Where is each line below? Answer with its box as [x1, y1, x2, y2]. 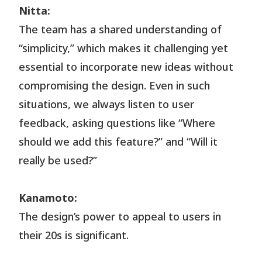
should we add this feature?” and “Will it [19, 134, 218, 150]
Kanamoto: [19, 190, 78, 206]
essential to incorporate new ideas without [19, 59, 234, 75]
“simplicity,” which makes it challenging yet [19, 40, 229, 57]
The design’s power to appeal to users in [19, 209, 222, 225]
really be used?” [19, 153, 98, 169]
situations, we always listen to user [19, 96, 195, 113]
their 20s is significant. [19, 227, 129, 244]
